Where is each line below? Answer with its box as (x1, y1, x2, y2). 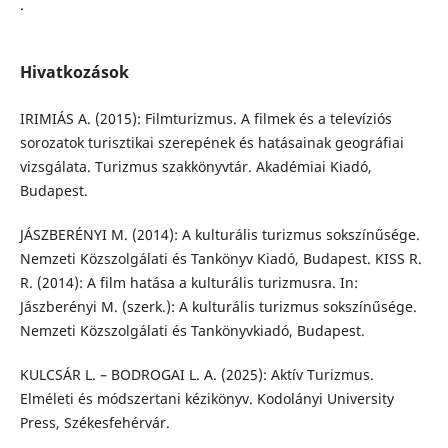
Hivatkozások (19, 60, 129, 83)
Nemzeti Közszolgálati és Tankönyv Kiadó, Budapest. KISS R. (19, 248, 422, 268)
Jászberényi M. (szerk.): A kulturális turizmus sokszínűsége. (19, 296, 417, 316)
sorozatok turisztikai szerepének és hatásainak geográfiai (19, 132, 404, 152)
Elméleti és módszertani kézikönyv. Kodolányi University (19, 388, 394, 408)
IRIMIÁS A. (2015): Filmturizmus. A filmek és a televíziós (19, 108, 392, 128)
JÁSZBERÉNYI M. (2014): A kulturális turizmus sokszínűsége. (19, 224, 420, 244)
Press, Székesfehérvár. (19, 412, 170, 432)
